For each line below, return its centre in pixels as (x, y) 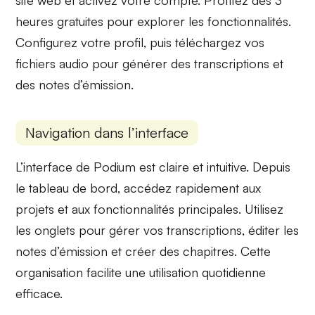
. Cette (253, 251)
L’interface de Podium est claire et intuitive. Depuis (153, 167)
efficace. (39, 294)
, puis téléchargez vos (204, 42)
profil (129, 42)
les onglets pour (63, 230)
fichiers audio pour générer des (105, 63)
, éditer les (271, 230)
